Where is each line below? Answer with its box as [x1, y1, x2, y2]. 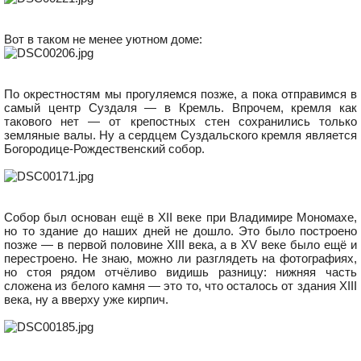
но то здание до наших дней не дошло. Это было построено [4, 224, 357, 238]
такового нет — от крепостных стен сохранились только [4, 114, 357, 128]
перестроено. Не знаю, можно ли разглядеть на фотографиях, [4, 251, 357, 265]
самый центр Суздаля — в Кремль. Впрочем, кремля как [4, 101, 357, 114]
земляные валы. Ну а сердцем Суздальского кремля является [4, 128, 357, 142]
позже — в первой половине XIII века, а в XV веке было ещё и [4, 238, 357, 251]
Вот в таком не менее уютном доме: [4, 32, 202, 46]
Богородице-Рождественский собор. [4, 142, 205, 156]
